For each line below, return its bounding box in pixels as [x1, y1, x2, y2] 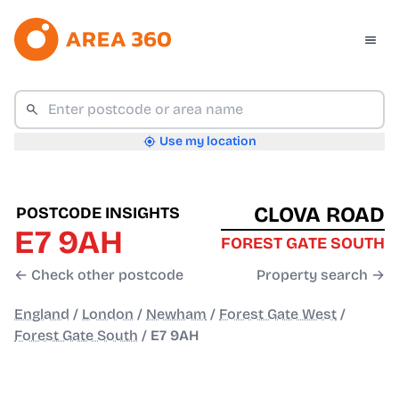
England [14, 305, 69, 323]
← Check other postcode [14, 266, 183, 284]
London [82, 305, 134, 323]
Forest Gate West [219, 305, 337, 323]
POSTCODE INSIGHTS [16, 203, 180, 224]
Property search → [256, 266, 385, 284]
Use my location [159, 134, 256, 150]
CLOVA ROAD [254, 202, 385, 228]
